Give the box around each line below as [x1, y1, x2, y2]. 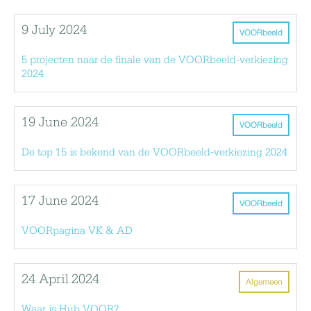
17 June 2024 [22, 194, 99, 208]
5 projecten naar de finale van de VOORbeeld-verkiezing [22, 54, 288, 66]
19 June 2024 [22, 115, 99, 130]
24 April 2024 [22, 272, 99, 287]
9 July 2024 [22, 23, 87, 37]
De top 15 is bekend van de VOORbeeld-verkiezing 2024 [22, 146, 287, 158]
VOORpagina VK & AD [22, 225, 133, 237]
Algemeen [246, 276, 283, 287]
